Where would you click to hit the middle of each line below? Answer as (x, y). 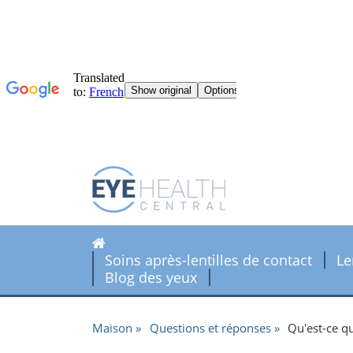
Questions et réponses (210, 327)
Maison (112, 327)
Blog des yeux (151, 278)
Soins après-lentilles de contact (209, 260)
